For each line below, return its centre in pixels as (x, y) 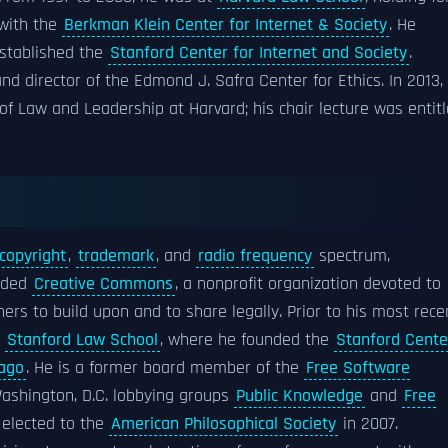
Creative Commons (103, 284)
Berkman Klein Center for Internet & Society (225, 25)
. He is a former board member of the (165, 368)
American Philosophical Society (223, 424)
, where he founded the (247, 340)
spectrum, (352, 256)
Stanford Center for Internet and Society (258, 53)
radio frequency (255, 256)
